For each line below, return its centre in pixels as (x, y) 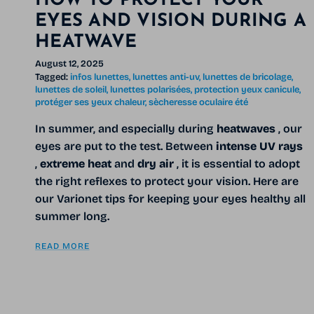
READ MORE (62, 246)
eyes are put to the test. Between (125, 146)
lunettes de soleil (71, 90)
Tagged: (52, 77)
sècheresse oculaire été (198, 103)
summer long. (72, 217)
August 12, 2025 (69, 63)
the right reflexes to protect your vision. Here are (167, 182)
